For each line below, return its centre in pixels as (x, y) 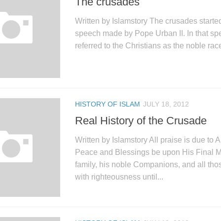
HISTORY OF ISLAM (108, 104)
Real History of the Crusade (141, 120)
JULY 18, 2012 (166, 104)
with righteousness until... (119, 177)
